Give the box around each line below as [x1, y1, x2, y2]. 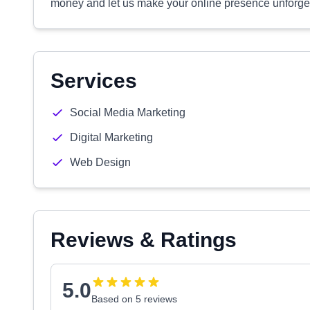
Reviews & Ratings [51, 228, 237, 251]
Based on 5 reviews [91, 293, 177, 304]
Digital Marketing [70, 131, 153, 143]
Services [51, 69, 137, 92]
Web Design [70, 156, 131, 168]
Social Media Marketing [70, 107, 185, 118]
